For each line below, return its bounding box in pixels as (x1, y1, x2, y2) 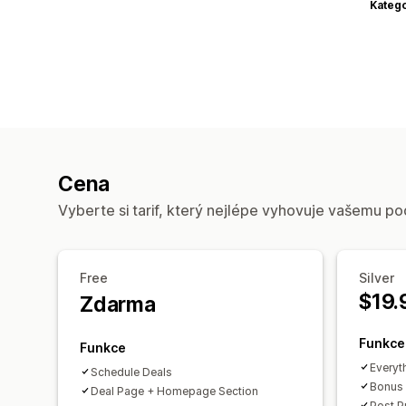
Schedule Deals (91, 364, 172, 379)
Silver (359, 269, 394, 285)
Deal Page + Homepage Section (91, 383, 258, 398)
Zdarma (80, 291, 156, 317)
